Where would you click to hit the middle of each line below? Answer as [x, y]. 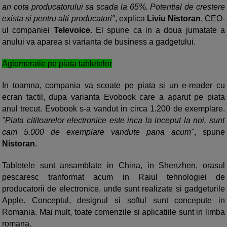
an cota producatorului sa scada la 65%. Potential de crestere [113, 7]
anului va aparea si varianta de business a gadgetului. [99, 42]
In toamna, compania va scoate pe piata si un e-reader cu [113, 85]
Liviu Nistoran [174, 18]
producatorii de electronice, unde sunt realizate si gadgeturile [113, 189]
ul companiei [28, 30]
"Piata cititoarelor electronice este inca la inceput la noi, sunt [113, 120]
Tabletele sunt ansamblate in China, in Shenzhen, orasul [113, 165]
